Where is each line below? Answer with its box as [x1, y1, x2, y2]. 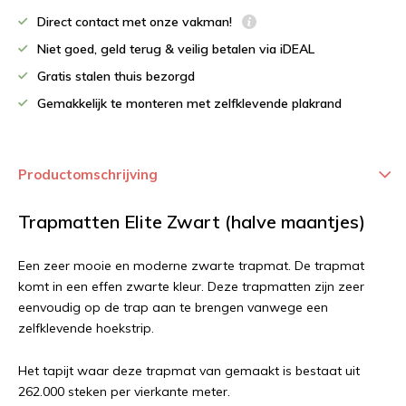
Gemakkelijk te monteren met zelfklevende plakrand [37, 95, 342, 111]
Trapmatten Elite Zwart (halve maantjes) [18, 210, 365, 233]
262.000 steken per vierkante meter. [18, 383, 230, 400]
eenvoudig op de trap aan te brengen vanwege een [18, 299, 328, 315]
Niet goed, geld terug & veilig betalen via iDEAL [37, 41, 314, 57]
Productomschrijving [18, 166, 158, 183]
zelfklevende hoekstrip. [18, 320, 154, 336]
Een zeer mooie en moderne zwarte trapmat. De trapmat [18, 257, 364, 274]
